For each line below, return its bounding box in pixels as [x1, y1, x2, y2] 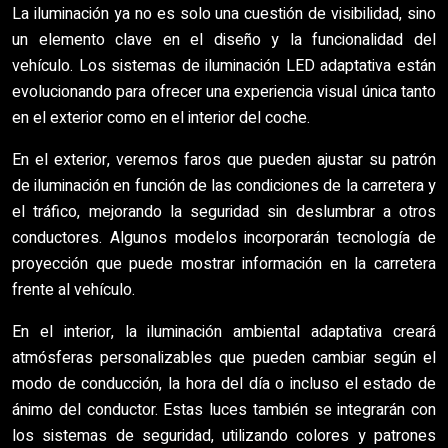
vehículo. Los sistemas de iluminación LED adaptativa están [12, 54, 436, 78]
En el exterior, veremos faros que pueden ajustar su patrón [12, 148, 436, 172]
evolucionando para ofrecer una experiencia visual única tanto [12, 80, 436, 104]
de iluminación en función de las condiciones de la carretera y [12, 174, 436, 198]
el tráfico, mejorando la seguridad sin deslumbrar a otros [12, 200, 436, 224]
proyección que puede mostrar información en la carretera [12, 252, 436, 276]
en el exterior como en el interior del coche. [12, 106, 310, 130]
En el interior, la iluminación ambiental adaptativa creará [12, 320, 436, 344]
